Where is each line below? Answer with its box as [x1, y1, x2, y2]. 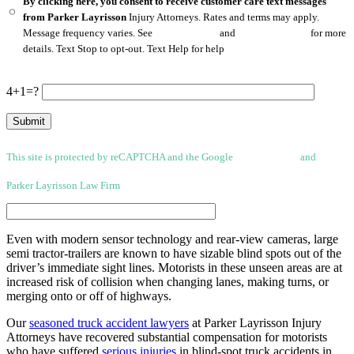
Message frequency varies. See [23, 27, 156, 40]
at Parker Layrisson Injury [189, 316, 322, 330]
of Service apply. [6, 165, 77, 178]
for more [308, 27, 347, 40]
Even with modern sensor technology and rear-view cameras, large [6, 232, 338, 247]
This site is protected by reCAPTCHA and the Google [6, 151, 235, 164]
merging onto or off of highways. [6, 289, 171, 303]
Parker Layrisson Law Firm [6, 179, 122, 192]
